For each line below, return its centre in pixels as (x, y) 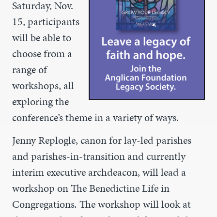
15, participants (46, 22)
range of (30, 70)
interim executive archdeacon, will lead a (99, 172)
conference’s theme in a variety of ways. (95, 118)
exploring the (40, 102)
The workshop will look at (135, 204)
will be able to (42, 38)
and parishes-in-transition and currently (99, 156)
